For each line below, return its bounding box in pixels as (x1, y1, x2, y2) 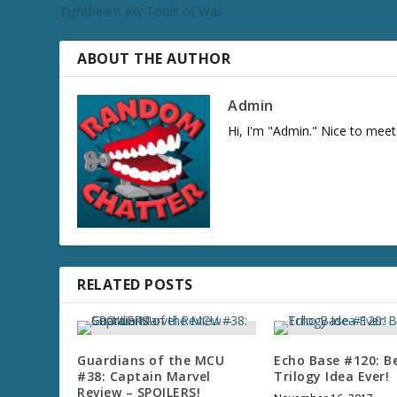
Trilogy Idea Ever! (274, 367, 390, 385)
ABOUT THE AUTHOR (77, 48, 231, 68)
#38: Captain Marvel (77, 367, 211, 385)
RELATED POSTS (77, 274, 193, 294)
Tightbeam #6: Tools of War (59, 2, 222, 19)
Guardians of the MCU (77, 351, 225, 369)
